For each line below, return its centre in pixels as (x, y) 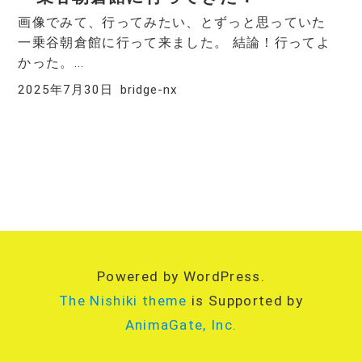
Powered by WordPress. (181, 277)
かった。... (51, 63)
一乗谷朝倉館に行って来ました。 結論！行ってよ (174, 43)
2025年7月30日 (65, 90)
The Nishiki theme (123, 301)
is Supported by (245, 301)
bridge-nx (149, 90)
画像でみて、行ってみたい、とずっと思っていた (179, 23)
